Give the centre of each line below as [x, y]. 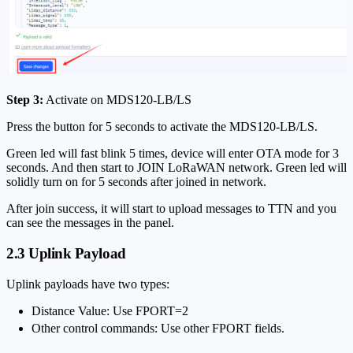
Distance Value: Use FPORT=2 [110, 310]
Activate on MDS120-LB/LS [117, 100]
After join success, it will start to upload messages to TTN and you [171, 209]
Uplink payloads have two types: [88, 284]
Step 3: [25, 100]
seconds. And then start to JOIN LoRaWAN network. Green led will [176, 168]
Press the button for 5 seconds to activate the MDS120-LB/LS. [162, 127]
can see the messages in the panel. [90, 223]
